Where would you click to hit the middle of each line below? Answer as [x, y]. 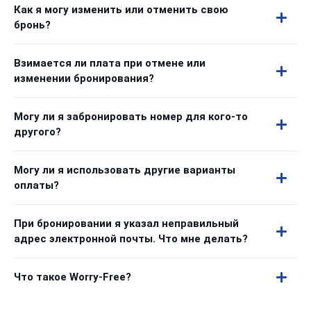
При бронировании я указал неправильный [126, 224]
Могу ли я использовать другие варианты [125, 170]
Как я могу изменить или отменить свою [121, 10]
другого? [37, 132]
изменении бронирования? [84, 78]
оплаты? [36, 185]
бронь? [32, 25]
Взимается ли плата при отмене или [110, 63]
